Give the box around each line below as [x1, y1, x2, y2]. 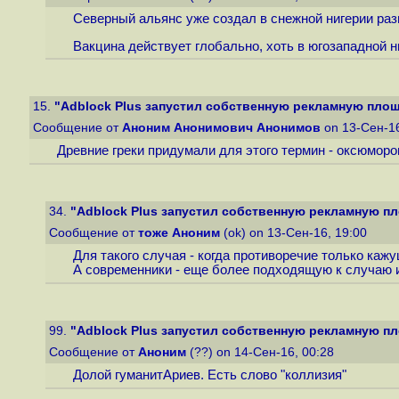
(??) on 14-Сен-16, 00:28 [186, 346, 338, 359]
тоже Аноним [138, 226, 220, 240]
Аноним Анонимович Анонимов [122, 121, 321, 134]
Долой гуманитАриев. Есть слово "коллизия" [72, 368, 346, 383]
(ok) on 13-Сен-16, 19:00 [220, 226, 370, 240]
